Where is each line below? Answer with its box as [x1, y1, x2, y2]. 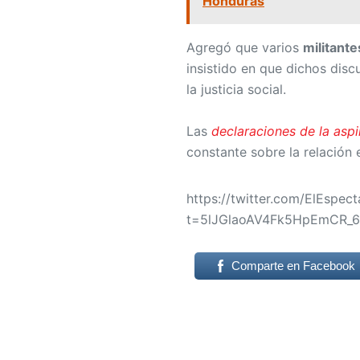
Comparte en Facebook [231, 258, 355, 272]
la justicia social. [186, 81, 286, 98]
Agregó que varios [186, 39, 303, 56]
